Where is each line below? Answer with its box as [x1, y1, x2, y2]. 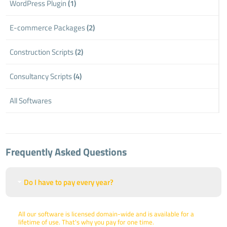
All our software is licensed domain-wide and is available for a [18, 208, 195, 219]
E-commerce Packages [10, 21, 87, 33]
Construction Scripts [10, 46, 75, 58]
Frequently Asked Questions [6, 143, 127, 160]
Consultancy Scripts [10, 70, 74, 82]
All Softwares [10, 94, 52, 106]
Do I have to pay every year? [24, 176, 114, 188]
